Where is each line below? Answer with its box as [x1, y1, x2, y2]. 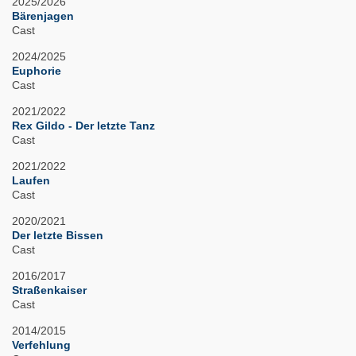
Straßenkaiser [12, 284, 87, 297]
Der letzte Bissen [12, 229, 103, 242]
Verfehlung [12, 339, 71, 352]
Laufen [12, 174, 50, 188]
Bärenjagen [12, 10, 74, 23]
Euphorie [12, 64, 61, 78]
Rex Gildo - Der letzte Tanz [12, 119, 155, 133]
